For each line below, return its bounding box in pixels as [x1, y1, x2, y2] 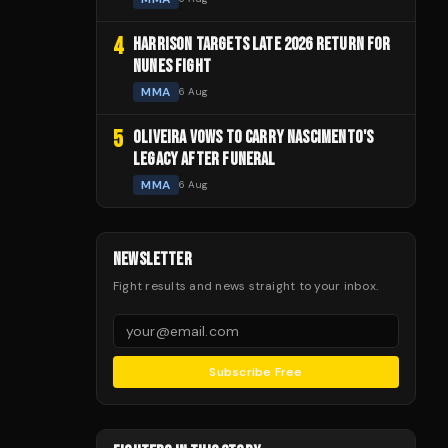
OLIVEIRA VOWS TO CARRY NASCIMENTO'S [133, 126, 374, 148]
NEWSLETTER [113, 248, 192, 270]
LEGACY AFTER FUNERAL [133, 148, 276, 170]
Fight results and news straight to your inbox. [113, 277, 379, 294]
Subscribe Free [209, 363, 303, 380]
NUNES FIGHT [133, 55, 211, 77]
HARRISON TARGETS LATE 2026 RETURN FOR [133, 33, 391, 55]
